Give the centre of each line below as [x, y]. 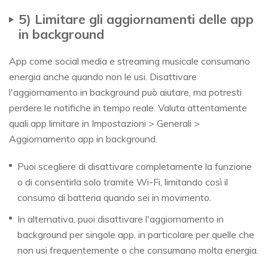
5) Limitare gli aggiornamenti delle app [136, 19]
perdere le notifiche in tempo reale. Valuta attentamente [128, 108]
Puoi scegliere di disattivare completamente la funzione [135, 167]
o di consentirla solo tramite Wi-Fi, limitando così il [123, 182]
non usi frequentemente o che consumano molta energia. [138, 250]
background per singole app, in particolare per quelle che [136, 235]
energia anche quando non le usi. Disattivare [103, 77]
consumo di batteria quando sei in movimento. [114, 198]
